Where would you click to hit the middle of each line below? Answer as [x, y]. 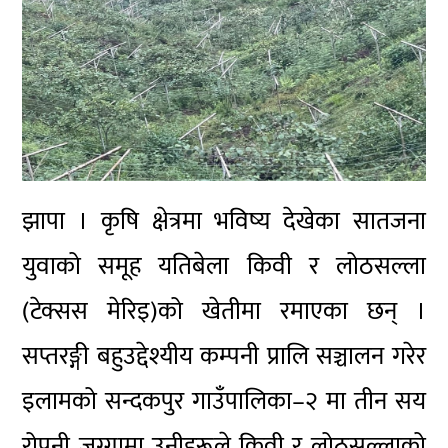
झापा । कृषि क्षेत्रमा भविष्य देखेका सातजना [224, 222]
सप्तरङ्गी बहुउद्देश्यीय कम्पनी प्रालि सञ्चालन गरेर [224, 357]
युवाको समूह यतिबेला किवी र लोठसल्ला [224, 267]
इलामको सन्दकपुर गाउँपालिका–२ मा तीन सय [224, 402]
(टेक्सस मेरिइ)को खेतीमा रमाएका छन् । [224, 312]
